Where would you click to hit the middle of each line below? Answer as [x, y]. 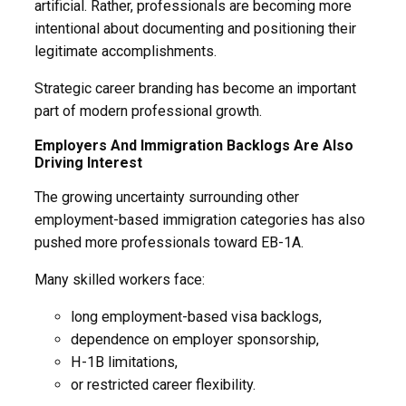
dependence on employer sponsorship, [195, 339]
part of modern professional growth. [148, 111]
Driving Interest [88, 162]
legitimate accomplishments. [126, 51]
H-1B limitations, [124, 362]
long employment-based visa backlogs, [196, 316]
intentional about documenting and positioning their [195, 28]
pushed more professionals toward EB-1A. [169, 242]
